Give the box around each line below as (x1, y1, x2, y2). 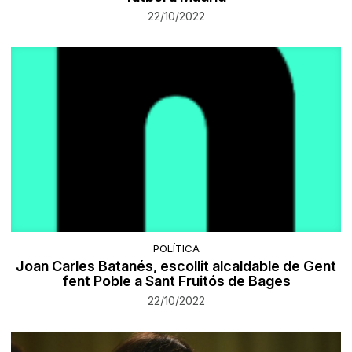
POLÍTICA (152, 241, 200, 255)
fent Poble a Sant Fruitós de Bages (61, 272, 291, 289)
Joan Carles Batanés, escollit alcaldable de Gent (16, 257, 336, 274)
